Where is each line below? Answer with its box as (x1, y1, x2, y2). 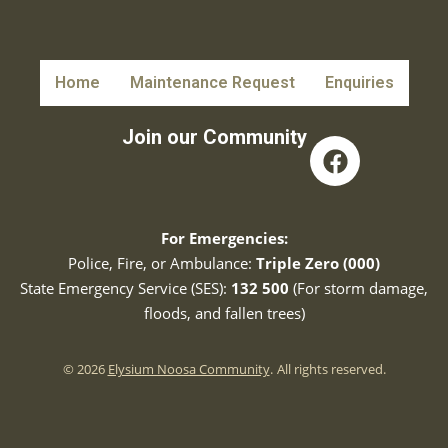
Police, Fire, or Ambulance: (68, 253, 256, 273)
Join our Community (121, 125, 307, 149)
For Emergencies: (160, 228, 288, 248)
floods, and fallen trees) (143, 303, 305, 323)
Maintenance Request (129, 73, 295, 92)
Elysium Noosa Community (107, 360, 270, 378)
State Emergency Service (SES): (20, 278, 231, 298)
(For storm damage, (289, 278, 428, 298)
